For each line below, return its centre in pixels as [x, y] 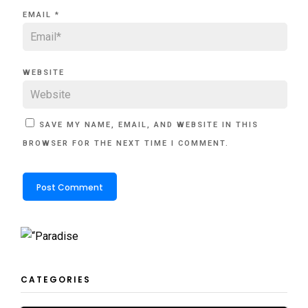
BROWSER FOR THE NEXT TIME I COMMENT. [125, 143]
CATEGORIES [56, 280]
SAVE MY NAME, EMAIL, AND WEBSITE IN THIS [148, 124]
